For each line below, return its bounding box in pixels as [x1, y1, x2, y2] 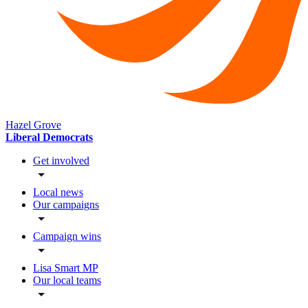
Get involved [33, 155, 89, 167]
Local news [33, 186, 83, 199]
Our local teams [33, 274, 101, 287]
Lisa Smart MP [33, 262, 98, 274]
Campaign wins [33, 230, 101, 243]
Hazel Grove [5, 119, 61, 131]
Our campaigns [33, 199, 99, 211]
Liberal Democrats [5, 131, 93, 144]
